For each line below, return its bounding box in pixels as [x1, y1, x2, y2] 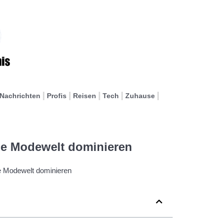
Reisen [73, 92, 96, 100]
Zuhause [125, 92, 155, 100]
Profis [47, 92, 67, 100]
